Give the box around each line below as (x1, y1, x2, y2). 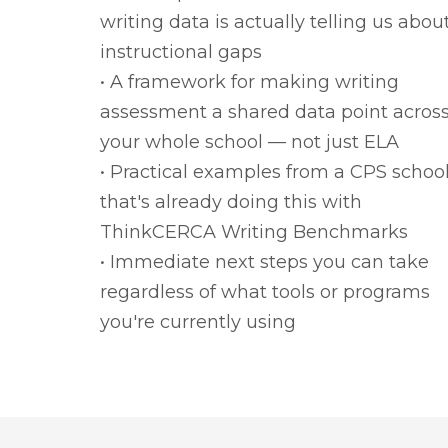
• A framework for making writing (100, 71, 399, 93)
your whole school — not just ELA (100, 131, 399, 153)
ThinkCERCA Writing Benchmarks (100, 221, 408, 243)
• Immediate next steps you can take (100, 251, 429, 273)
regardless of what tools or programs (100, 281, 430, 303)
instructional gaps (100, 41, 262, 63)
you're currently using (100, 311, 296, 333)
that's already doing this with (100, 191, 362, 213)
